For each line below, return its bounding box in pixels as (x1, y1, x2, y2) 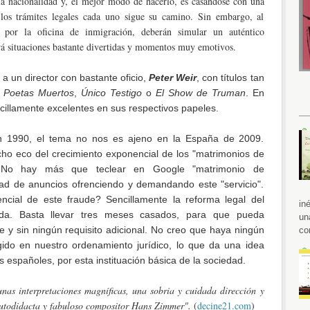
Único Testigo (80, 86, 142, 98)
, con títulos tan (197, 71, 264, 83)
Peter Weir (149, 71, 197, 83)
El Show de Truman (155, 86, 246, 98)
